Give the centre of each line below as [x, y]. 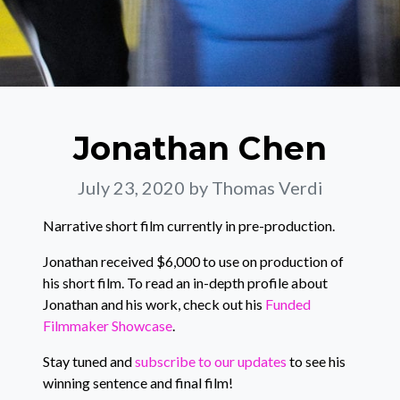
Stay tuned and [89, 361]
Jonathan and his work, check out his [154, 304]
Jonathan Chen [200, 148]
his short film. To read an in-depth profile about [185, 283]
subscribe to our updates [211, 361]
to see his [316, 361]
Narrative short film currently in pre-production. [189, 225]
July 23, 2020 [133, 187]
